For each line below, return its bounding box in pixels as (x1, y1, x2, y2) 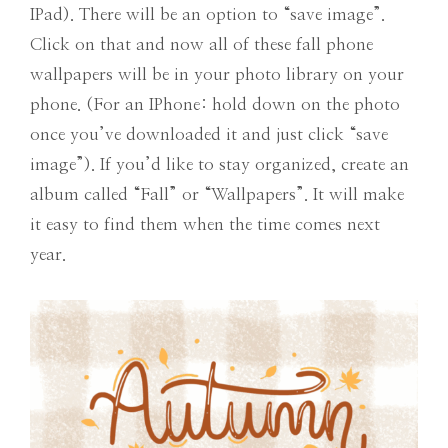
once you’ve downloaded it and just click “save (30, 126, 388, 144)
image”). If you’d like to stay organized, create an (30, 156, 409, 174)
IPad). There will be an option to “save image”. (30, 6, 385, 24)
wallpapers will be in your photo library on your (30, 66, 404, 84)
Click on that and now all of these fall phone (30, 36, 373, 54)
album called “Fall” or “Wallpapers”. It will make (30, 186, 404, 204)
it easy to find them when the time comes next (30, 216, 380, 234)
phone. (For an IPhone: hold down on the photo (30, 96, 400, 114)
